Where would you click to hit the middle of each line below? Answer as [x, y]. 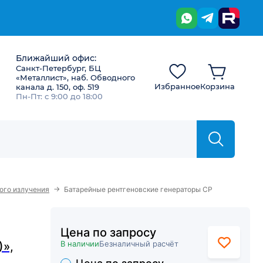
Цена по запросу [108, 232]
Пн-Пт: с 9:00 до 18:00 [59, 96]
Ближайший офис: [56, 58]
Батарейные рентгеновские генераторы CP [138, 189]
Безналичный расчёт [139, 244]
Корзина [218, 86]
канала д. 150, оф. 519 [58, 87]
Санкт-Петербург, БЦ [58, 68]
